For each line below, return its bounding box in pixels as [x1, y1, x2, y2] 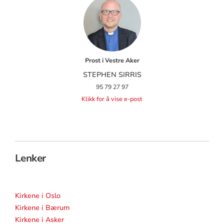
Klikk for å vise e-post [81, 94, 142, 103]
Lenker [14, 151, 46, 165]
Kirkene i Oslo [14, 190, 60, 200]
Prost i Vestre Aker [84, 56, 139, 64]
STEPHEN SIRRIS [82, 69, 141, 79]
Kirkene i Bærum [14, 202, 70, 212]
